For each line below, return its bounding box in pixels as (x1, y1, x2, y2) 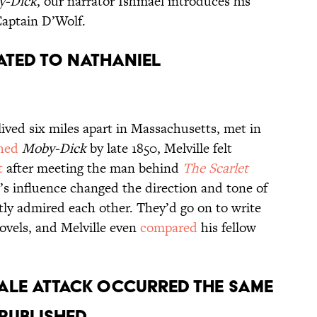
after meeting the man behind (3, 158, 183, 178)
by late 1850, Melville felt (86, 139, 232, 158)
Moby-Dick (22, 139, 86, 158)
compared (140, 218, 197, 238)
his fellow (197, 218, 256, 238)
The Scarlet (183, 158, 248, 178)
